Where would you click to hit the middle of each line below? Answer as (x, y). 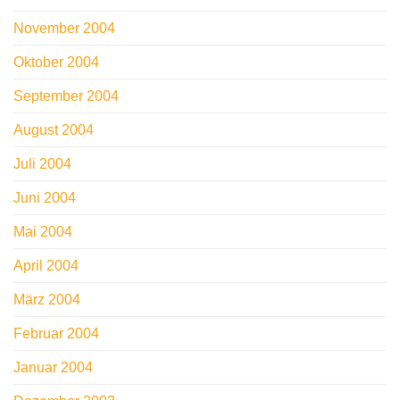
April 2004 (46, 266)
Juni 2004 (45, 198)
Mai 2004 (43, 232)
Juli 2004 (42, 164)
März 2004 (47, 300)
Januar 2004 (53, 368)
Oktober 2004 (56, 62)
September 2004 (66, 96)
